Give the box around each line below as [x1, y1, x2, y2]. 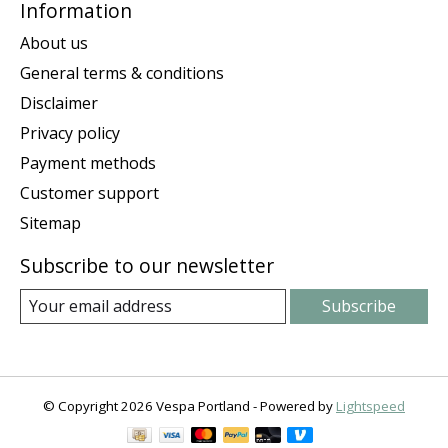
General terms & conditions [20, 61, 224, 84]
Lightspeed [336, 396, 405, 415]
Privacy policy [20, 121, 120, 144]
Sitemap [20, 211, 81, 234]
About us [20, 31, 88, 54]
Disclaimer [20, 91, 98, 114]
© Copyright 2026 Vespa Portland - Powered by [43, 396, 336, 415]
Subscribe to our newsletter [20, 251, 274, 279]
